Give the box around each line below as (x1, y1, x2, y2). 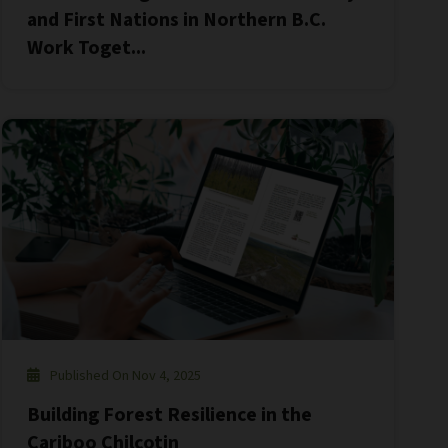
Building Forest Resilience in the (27, 400, 313, 429)
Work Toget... (27, 34, 147, 63)
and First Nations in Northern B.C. (27, 6, 327, 35)
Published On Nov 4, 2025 (50, 364, 202, 386)
